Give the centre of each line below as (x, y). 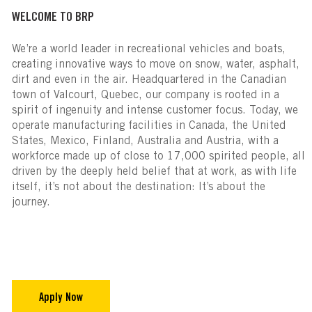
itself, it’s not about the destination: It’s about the (138, 187)
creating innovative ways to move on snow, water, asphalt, (155, 64)
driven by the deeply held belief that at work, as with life (154, 172)
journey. (32, 202)
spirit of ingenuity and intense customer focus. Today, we (155, 110)
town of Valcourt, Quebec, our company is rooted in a (145, 95)
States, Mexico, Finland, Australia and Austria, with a (145, 141)
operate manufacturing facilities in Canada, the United (148, 126)
